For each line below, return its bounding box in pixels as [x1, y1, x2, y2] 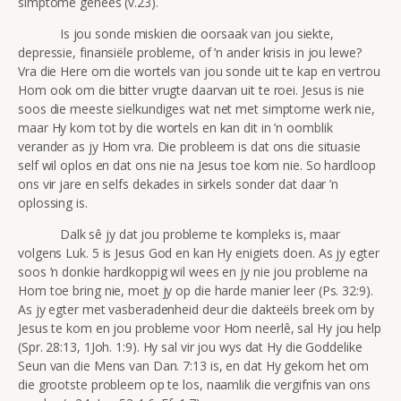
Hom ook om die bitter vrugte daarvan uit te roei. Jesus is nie [18, 81, 364, 98]
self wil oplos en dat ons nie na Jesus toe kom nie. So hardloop [18, 156, 376, 174]
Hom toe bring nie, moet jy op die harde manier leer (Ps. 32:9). [18, 281, 373, 299]
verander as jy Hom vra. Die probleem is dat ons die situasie [18, 137, 361, 155]
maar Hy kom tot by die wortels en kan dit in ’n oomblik [18, 118, 333, 136]
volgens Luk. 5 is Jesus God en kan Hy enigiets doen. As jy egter [18, 243, 380, 261]
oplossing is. [18, 193, 88, 211]
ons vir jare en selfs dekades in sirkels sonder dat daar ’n [18, 175, 339, 192]
